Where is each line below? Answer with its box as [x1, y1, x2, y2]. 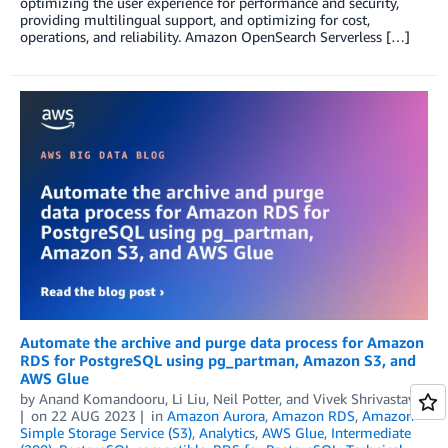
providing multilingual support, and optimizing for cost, [20, 10, 370, 28]
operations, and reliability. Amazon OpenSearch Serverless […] [20, 27, 410, 45]
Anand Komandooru [39, 389, 165, 407]
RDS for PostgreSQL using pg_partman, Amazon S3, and [20, 350, 416, 369]
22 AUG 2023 [50, 406, 136, 424]
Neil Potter [213, 389, 279, 407]
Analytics [199, 423, 255, 441]
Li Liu [172, 389, 206, 407]
